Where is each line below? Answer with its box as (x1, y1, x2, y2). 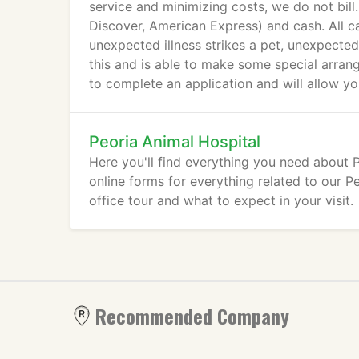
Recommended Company (95, 301, 289, 330)
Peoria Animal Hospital (89, 132, 260, 151)
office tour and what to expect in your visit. (89, 192, 353, 208)
